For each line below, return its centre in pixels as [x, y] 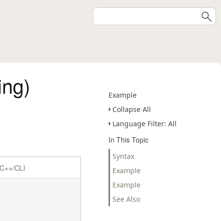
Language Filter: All [145, 124]
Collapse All [132, 109]
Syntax [123, 156]
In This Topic [129, 140]
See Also [126, 199]
